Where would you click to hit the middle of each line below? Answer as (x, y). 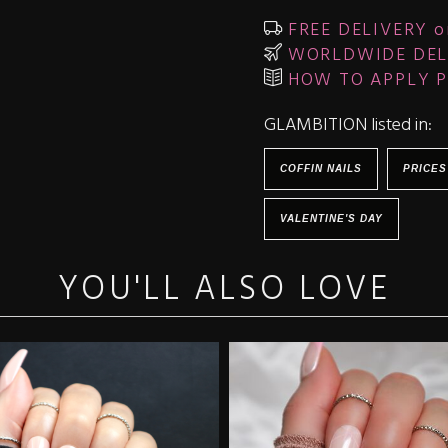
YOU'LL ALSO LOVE (224, 290)
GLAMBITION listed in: (348, 125)
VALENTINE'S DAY (331, 218)
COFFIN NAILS (321, 168)
